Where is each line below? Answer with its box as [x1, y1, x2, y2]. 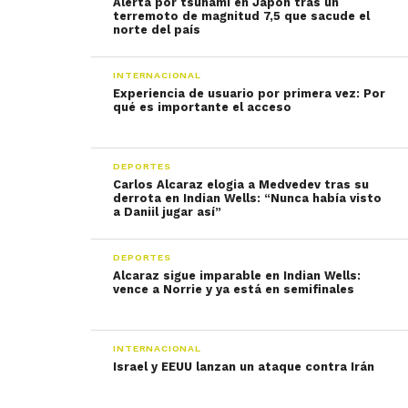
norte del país [113, 23, 201, 36]
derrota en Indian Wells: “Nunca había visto [113, 191, 382, 205]
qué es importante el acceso [113, 100, 292, 114]
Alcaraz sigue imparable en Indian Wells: [113, 269, 362, 282]
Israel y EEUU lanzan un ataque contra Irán [113, 360, 375, 373]
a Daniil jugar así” [113, 205, 222, 219]
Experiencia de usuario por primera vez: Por [113, 87, 386, 100]
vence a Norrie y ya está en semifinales [113, 282, 355, 296]
